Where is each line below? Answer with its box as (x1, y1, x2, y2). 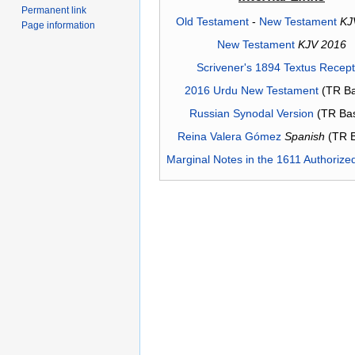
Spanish (284, 129, 325, 143)
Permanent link (21, 4, 87, 16)
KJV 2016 (298, 37, 346, 51)
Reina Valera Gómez (177, 129, 281, 143)
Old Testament (175, 14, 249, 28)
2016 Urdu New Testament (184, 83, 319, 97)
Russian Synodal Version (189, 106, 314, 120)
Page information (21, 19, 96, 31)
